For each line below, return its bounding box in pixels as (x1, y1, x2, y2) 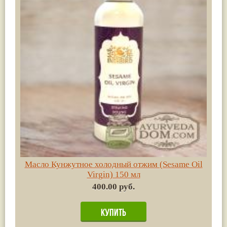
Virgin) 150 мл (87, 169, 140, 179)
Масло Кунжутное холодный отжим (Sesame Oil (24, 159, 203, 169)
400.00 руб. (92, 181, 135, 192)
